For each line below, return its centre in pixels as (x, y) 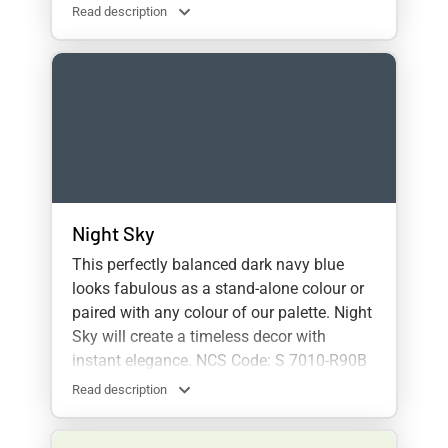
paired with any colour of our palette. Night (222, 313)
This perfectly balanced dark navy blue (208, 265)
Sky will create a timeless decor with (199, 337)
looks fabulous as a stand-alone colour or (218, 289)
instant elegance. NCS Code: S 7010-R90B (219, 361)
